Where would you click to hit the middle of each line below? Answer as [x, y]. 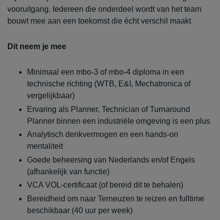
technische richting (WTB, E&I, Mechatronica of [109, 84]
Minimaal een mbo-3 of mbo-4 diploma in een [106, 72]
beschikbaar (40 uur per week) [80, 210]
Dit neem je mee [37, 47]
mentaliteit [45, 146]
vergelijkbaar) [51, 96]
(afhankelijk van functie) [68, 171]
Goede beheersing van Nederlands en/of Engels [111, 160]
